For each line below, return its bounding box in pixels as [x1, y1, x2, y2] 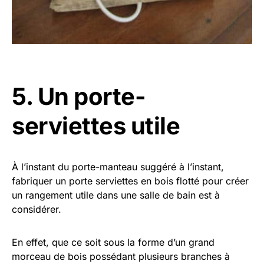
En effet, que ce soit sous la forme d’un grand [12, 236, 214, 249]
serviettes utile [12, 111, 180, 141]
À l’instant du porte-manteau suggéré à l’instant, [12, 161, 224, 173]
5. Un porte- [12, 82, 146, 111]
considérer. [12, 203, 61, 216]
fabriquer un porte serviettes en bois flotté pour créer [12, 175, 249, 187]
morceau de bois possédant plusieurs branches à [12, 250, 230, 263]
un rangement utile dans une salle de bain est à [12, 189, 220, 202]
